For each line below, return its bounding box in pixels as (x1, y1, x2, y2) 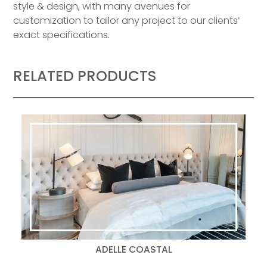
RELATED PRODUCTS (13, 66, 157, 87)
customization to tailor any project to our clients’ (13, 14, 240, 28)
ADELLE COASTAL (95, 243, 172, 256)
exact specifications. (13, 28, 110, 42)
